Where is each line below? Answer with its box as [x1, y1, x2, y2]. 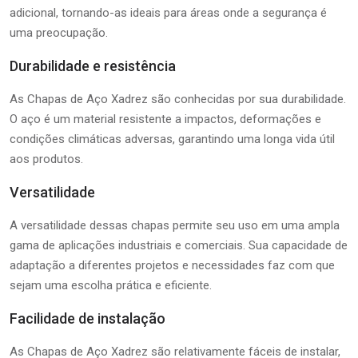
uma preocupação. [10, 25, 108, 40]
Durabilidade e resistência [10, 57, 176, 74]
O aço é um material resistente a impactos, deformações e [10, 111, 321, 126]
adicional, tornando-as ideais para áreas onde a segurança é [10, 5, 327, 20]
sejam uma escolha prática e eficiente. [10, 277, 212, 292]
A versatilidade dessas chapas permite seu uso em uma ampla [10, 217, 340, 233]
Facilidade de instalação [10, 309, 165, 327]
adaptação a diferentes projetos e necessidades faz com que [10, 257, 335, 272]
